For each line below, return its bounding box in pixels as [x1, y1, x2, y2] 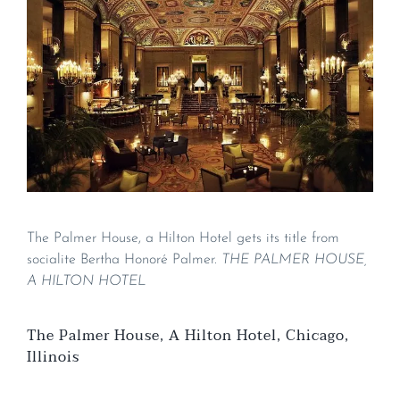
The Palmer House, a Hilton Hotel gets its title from [27, 231, 339, 246]
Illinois [27, 345, 79, 371]
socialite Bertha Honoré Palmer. [27, 253, 221, 268]
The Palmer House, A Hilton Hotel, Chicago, [27, 323, 349, 349]
